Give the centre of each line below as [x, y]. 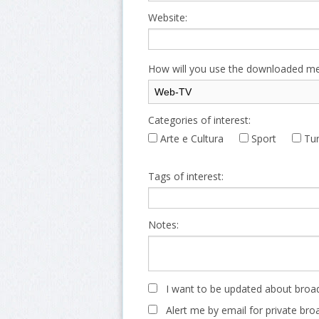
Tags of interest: [186, 176]
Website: [168, 17]
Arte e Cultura [190, 138]
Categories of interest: [199, 120]
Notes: [163, 225]
